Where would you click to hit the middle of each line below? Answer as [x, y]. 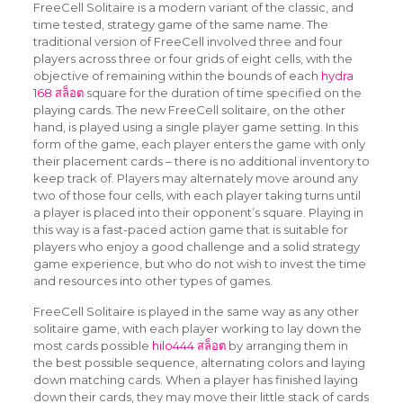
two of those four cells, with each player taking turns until [197, 195]
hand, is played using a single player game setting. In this [195, 127]
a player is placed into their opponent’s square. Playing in [198, 212]
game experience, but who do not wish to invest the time [199, 264]
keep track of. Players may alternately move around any [195, 178]
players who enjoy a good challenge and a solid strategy [196, 246]
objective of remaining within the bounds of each [177, 76]
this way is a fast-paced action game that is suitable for [190, 229]
